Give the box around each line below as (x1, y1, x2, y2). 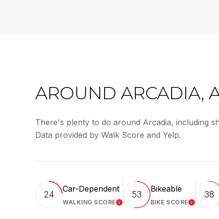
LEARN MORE (115, 200, 171, 210)
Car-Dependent (63, 184, 119, 194)
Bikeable (150, 184, 182, 194)
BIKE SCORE (150, 198, 188, 206)
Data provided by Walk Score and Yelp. (35, 130, 181, 140)
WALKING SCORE (63, 198, 116, 206)
